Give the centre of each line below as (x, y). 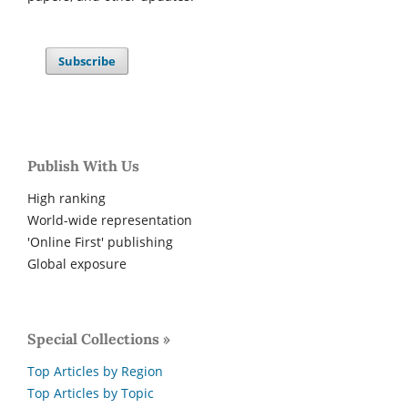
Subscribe (87, 61)
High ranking (66, 199)
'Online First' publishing (100, 242)
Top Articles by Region (95, 372)
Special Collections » (99, 339)
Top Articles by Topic (91, 393)
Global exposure (77, 264)
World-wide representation (110, 220)
